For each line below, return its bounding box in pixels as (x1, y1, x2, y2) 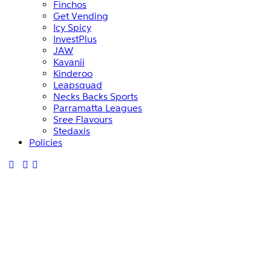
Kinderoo (53, 67, 93, 79)
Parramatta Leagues (53, 102, 142, 114)
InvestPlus (53, 33, 97, 45)
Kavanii (53, 56, 85, 68)
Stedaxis (53, 125, 90, 137)
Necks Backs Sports (53, 90, 138, 102)
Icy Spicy (53, 21, 91, 33)
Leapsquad (53, 79, 102, 91)
